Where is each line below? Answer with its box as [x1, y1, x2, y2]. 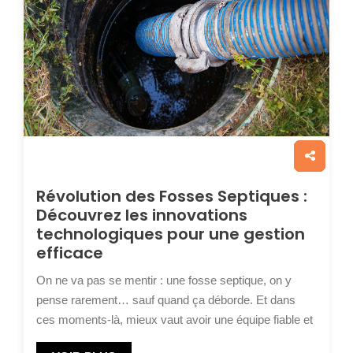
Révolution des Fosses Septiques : [36, 185, 307, 208]
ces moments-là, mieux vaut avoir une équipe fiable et [36, 313, 313, 327]
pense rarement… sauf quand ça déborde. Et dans [36, 293, 295, 307]
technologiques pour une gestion [36, 223, 305, 246]
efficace [36, 242, 103, 265]
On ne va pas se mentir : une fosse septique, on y [36, 273, 292, 288]
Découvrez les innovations [36, 204, 247, 227]
